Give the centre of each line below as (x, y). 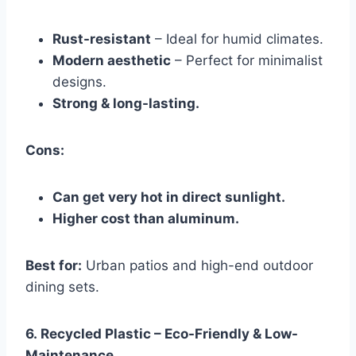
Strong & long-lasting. (126, 104)
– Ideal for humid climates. (237, 39)
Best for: (54, 266)
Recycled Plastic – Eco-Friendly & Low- (169, 334)
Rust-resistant (102, 39)
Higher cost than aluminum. (146, 219)
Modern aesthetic (112, 61)
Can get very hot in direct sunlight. (169, 197)
